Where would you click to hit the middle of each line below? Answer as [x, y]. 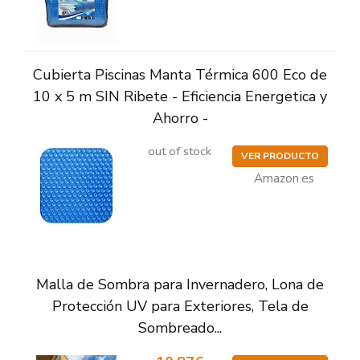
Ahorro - [180, 119]
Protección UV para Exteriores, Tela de [180, 307]
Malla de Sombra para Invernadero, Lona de [180, 285]
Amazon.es [284, 179]
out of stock [180, 151]
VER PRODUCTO [280, 156]
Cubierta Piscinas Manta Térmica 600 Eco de [180, 75]
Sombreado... [180, 328]
